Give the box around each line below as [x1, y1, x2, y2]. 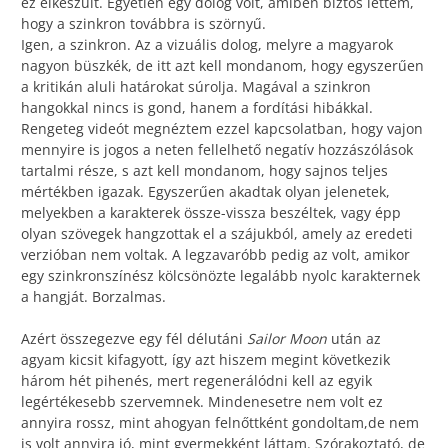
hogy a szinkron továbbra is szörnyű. [21, 13, 266, 33]
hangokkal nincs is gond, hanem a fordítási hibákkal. [21, 97, 373, 117]
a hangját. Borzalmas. [21, 286, 166, 306]
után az [331, 328, 381, 348]
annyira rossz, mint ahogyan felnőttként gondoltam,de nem [21, 412, 419, 432]
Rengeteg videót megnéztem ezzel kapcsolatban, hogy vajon [21, 118, 423, 138]
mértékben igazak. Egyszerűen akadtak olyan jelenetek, [21, 181, 390, 201]
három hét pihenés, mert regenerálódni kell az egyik [21, 370, 372, 390]
